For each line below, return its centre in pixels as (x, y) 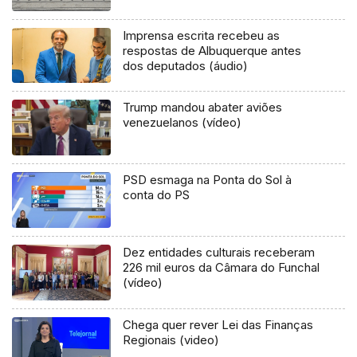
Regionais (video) (171, 340)
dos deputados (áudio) (186, 65)
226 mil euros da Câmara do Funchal (222, 268)
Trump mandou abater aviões (203, 108)
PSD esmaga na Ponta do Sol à (208, 180)
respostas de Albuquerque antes (212, 50)
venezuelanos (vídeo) (182, 123)
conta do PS (157, 195)
